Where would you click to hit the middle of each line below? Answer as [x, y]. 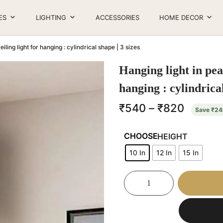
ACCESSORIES [117, 17]
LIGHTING [51, 17]
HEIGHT [172, 136]
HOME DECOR [181, 17]
